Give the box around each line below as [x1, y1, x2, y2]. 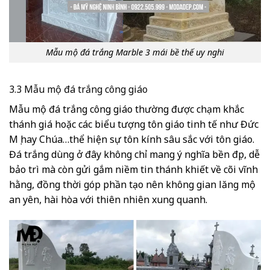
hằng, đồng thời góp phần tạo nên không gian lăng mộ [9, 178, 256, 192]
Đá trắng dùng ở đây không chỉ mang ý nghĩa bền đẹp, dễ [9, 148, 260, 162]
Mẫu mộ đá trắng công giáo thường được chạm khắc [9, 102, 244, 116]
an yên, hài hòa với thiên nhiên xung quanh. [9, 193, 207, 207]
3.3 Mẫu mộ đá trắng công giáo [9, 83, 148, 96]
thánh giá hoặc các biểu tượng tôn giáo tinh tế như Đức [9, 118, 259, 131]
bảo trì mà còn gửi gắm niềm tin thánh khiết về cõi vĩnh [9, 163, 258, 177]
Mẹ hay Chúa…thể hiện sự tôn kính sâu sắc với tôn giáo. [9, 133, 254, 146]
